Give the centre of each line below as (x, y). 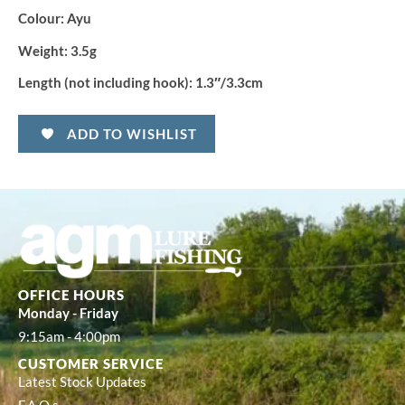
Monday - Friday (68, 313)
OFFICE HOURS (71, 294)
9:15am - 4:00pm (69, 336)
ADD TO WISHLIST (132, 133)
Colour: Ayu (55, 19)
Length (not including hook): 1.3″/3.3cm (141, 83)
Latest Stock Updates (82, 381)
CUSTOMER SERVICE (91, 363)
